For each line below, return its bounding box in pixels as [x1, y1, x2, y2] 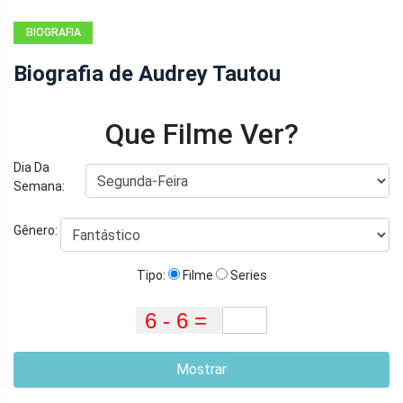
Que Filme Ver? [104, 116, 299, 151]
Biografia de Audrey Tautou [13, 60, 281, 86]
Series [227, 267, 267, 282]
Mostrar [176, 360, 227, 378]
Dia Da [13, 159, 49, 175]
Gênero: [13, 223, 60, 238]
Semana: [13, 178, 65, 193]
